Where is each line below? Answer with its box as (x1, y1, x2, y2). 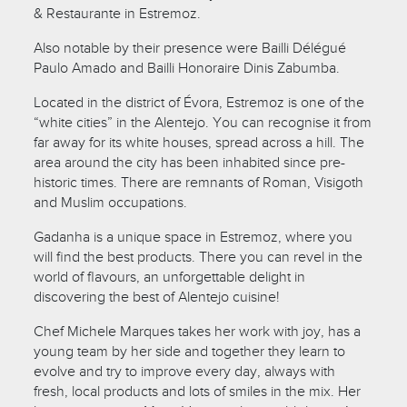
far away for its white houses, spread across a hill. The (34, 133, 365, 152)
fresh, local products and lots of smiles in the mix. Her (34, 382, 362, 401)
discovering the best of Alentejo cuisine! (34, 287, 281, 306)
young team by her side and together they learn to (34, 342, 346, 361)
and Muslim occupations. (34, 193, 188, 212)
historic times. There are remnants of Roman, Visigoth (34, 173, 364, 192)
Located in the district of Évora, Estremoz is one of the (34, 93, 365, 112)
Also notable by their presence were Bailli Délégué (34, 38, 347, 57)
